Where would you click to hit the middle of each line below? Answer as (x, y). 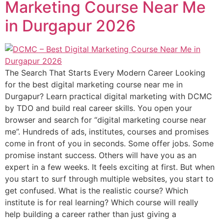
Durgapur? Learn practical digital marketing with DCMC (109, 96)
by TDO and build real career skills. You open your (98, 108)
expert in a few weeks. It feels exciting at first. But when (110, 167)
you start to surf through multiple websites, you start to (109, 179)
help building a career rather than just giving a (91, 214)
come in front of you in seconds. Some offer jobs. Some (109, 143)
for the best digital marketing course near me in (94, 84)
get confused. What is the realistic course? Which (96, 190)
